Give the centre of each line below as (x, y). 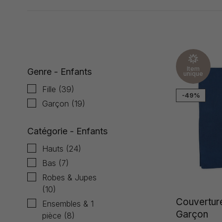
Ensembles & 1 (68, 204)
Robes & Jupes (69, 177)
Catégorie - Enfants (67, 131)
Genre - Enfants (59, 72)
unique (193, 74)
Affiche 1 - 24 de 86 (64, 28)
